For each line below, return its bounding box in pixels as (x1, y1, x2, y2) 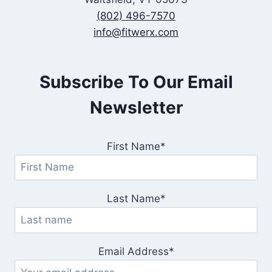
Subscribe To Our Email (39, 71, 233, 92)
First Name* (106, 140, 166, 152)
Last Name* (106, 192, 166, 205)
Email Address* (98, 245, 174, 257)
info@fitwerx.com (93, 25, 178, 38)
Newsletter (89, 97, 183, 118)
